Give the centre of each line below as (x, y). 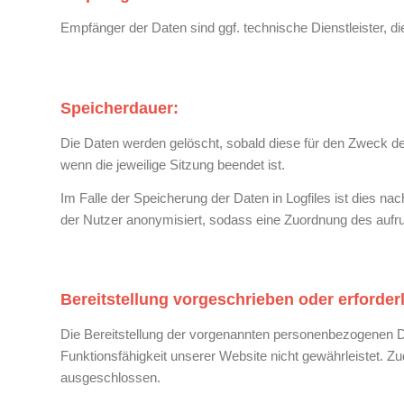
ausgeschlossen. (110, 377)
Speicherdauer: (119, 108)
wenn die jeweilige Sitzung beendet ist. (173, 164)
